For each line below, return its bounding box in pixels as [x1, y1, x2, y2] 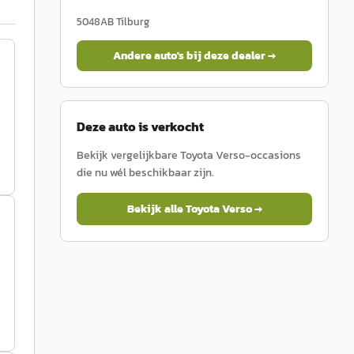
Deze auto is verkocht [77, 117, 204, 136]
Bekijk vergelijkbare [77, 147, 180, 164]
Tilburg [116, 14, 149, 29]
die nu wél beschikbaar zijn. [77, 164, 214, 181]
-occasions [245, 147, 301, 164]
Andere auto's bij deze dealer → [113, 47, 276, 64]
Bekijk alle [126, 201, 186, 217]
